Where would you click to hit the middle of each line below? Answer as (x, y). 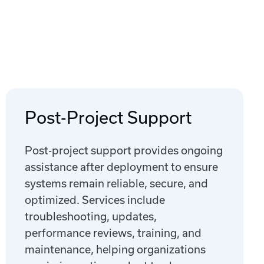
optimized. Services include (95, 200)
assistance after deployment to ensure (121, 167)
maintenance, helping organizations (115, 250)
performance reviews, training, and (113, 233)
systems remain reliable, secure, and (116, 184)
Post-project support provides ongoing (124, 151)
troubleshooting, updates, (91, 217)
